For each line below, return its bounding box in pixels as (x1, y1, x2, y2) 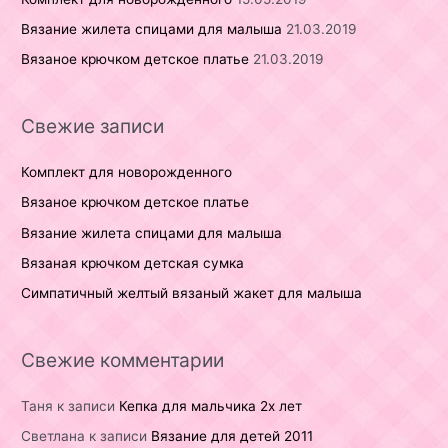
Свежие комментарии (21, 347, 225, 372)
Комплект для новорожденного (21, 163, 233, 180)
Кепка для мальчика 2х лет (119, 397, 303, 414)
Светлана (21, 428, 86, 445)
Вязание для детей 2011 (151, 428, 314, 445)
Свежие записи (21, 113, 165, 138)
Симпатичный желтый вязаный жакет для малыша (21, 285, 363, 302)
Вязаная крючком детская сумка (21, 254, 245, 271)
